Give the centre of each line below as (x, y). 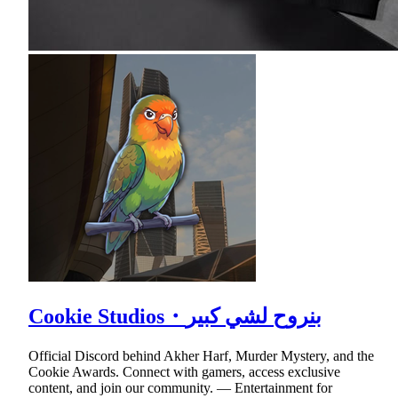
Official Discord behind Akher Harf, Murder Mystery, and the (201, 356)
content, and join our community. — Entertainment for (180, 388)
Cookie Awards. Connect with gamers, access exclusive (184, 372)
